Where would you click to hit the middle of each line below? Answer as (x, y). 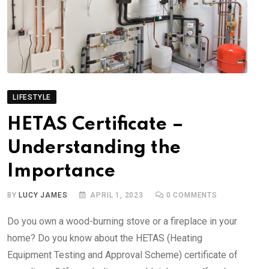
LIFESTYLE (32, 98)
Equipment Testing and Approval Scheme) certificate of (122, 255)
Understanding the (94, 148)
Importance (61, 172)
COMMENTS (194, 195)
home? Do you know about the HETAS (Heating (105, 238)
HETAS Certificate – (95, 125)
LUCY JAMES (43, 195)
